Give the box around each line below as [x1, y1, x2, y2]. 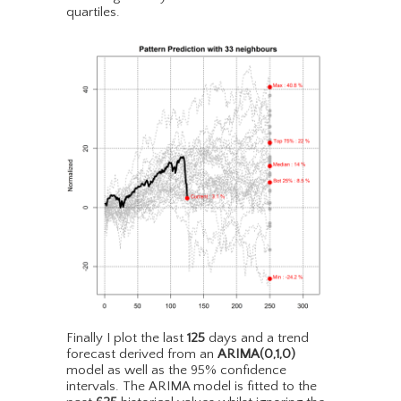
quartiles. [66, 4, 120, 21]
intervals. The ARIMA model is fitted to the [66, 379, 317, 395]
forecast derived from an [66, 346, 218, 363]
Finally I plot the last [66, 330, 187, 346]
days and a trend [205, 330, 309, 346]
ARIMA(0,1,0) [218, 346, 295, 363]
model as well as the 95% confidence [66, 363, 286, 379]
